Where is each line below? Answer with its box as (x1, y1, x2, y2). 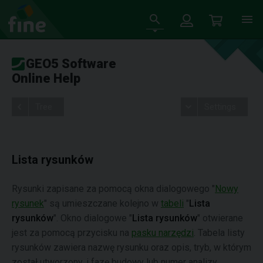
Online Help (12, 71, 80, 86)
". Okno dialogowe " (53, 213, 132, 224)
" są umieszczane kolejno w (44, 198, 161, 209)
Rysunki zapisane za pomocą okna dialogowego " (12, 183, 215, 194)
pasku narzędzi (131, 227, 194, 238)
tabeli (161, 198, 184, 209)
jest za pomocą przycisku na (12, 227, 131, 238)
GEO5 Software (26, 56, 116, 71)
